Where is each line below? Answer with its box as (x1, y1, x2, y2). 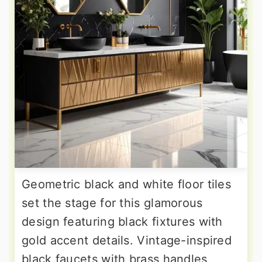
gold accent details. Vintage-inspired (22, 233, 232, 247)
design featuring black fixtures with (22, 214, 223, 229)
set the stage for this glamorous (22, 195, 203, 210)
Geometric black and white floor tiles (22, 177, 232, 191)
